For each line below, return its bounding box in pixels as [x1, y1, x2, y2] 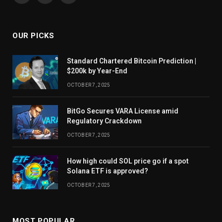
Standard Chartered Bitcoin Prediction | [67, 57, 196, 65]
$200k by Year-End [67, 67, 127, 75]
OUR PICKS [12, 31, 55, 41]
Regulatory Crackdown [67, 117, 142, 125]
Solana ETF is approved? [67, 167, 148, 175]
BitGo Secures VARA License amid [67, 107, 178, 115]
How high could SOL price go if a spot [67, 157, 189, 166]
